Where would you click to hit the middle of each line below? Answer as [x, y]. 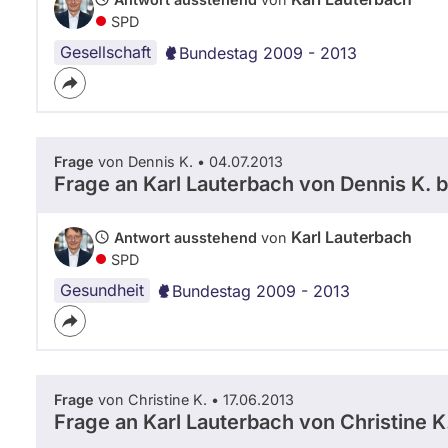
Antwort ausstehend [185, 237]
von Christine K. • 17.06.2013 [194, 399]
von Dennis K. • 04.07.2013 [188, 161]
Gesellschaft [105, 51]
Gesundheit [102, 289]
